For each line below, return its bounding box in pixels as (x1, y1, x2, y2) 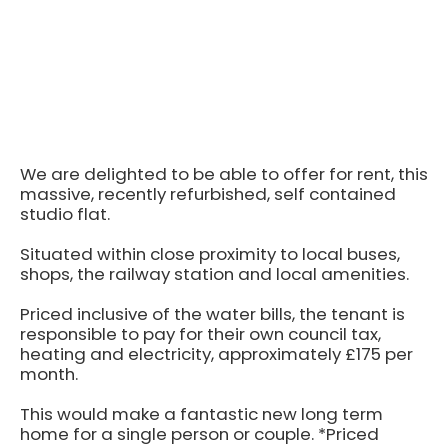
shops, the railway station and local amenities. (20, 262, 409, 286)
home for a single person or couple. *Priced (20, 422, 379, 446)
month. (20, 362, 78, 386)
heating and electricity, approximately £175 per (20, 342, 413, 366)
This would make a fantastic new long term (20, 402, 383, 426)
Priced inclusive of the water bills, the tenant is (20, 302, 405, 326)
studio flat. (20, 202, 110, 226)
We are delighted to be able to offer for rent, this (20, 162, 428, 186)
